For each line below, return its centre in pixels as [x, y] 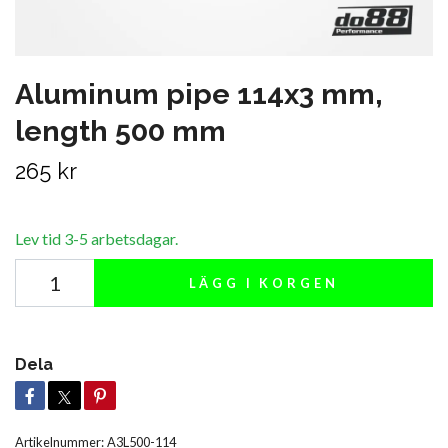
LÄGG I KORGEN [263, 283]
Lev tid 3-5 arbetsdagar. [96, 239]
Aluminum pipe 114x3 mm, [199, 94]
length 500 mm [120, 131]
